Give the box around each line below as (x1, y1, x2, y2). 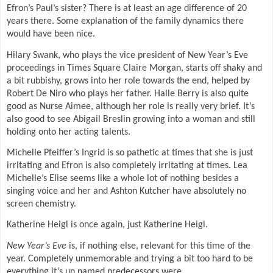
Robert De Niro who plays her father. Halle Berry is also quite (7, 88, 249, 99)
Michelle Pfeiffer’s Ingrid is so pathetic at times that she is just (7, 147, 253, 158)
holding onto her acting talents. (7, 127, 130, 137)
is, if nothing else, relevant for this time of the (66, 241, 250, 251)
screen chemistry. (7, 199, 76, 209)
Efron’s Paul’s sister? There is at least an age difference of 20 (7, 4, 247, 14)
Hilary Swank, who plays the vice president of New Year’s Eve (7, 50, 248, 60)
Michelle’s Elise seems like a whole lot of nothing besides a (7, 173, 239, 183)
